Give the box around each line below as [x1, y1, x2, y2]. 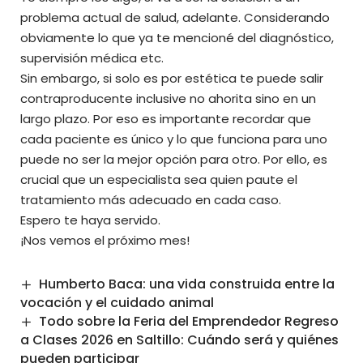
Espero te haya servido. [20, 211, 164, 228]
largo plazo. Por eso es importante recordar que [20, 109, 311, 127]
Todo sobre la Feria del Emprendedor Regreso [39, 311, 340, 331]
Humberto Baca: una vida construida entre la [39, 274, 335, 293]
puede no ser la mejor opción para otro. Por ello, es [20, 150, 327, 168]
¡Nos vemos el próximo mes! [20, 231, 190, 249]
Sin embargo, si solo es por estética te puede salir [20, 69, 323, 87]
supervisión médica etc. [20, 49, 164, 66]
